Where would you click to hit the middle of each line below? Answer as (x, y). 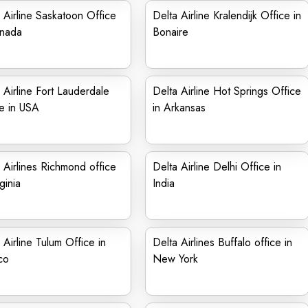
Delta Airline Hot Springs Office (227, 91)
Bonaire (170, 32)
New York (175, 259)
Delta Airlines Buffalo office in (222, 242)
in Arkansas (179, 108)
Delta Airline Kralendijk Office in (227, 15)
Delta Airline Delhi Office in (217, 167)
